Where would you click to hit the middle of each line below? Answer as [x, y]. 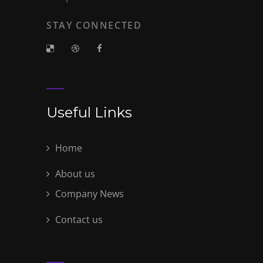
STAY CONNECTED [94, 25]
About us [74, 173]
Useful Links [89, 112]
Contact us [78, 219]
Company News [88, 193]
